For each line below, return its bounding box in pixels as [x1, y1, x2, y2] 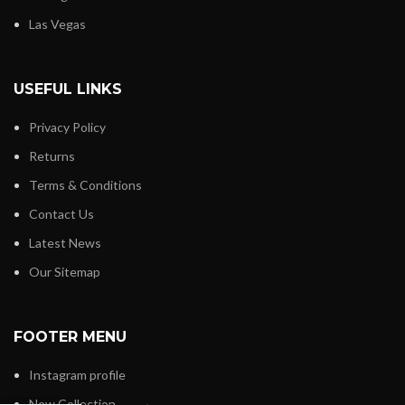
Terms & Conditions [29, 177, 142, 193]
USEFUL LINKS [14, 80, 122, 99]
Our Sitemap [29, 264, 100, 280]
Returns [29, 148, 75, 165]
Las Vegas [29, 16, 86, 33]
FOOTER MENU [14, 328, 127, 346]
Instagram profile [29, 367, 126, 383]
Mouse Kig [72, 381, 136, 397]
